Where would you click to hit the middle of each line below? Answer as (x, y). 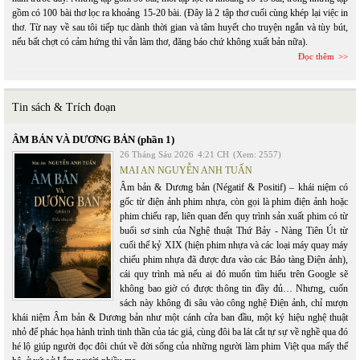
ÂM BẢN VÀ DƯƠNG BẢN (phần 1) (93, 139)
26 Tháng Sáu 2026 (157, 154)
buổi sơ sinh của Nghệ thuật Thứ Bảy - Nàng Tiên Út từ (234, 231)
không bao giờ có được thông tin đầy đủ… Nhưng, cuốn (234, 288)
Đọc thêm (316, 56)
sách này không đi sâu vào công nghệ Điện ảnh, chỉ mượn (234, 303)
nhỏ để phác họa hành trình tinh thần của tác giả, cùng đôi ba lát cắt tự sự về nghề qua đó (180, 332)
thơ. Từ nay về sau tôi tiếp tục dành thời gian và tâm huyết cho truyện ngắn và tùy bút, (180, 27)
